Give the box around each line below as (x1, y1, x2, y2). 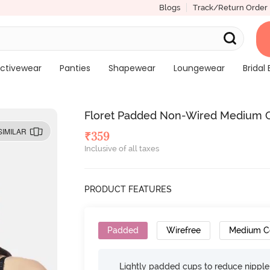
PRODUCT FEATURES (84, 184, 172, 194)
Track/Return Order (192, 3, 268, 12)
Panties (59, 62, 90, 74)
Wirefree (166, 225, 201, 235)
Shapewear (108, 62, 155, 74)
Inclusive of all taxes (84, 144, 160, 153)
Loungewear (173, 62, 225, 74)
